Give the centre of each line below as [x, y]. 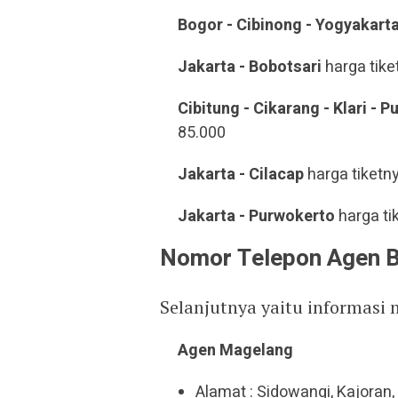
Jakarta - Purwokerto [256, 216]
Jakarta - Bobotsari [250, 67]
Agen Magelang [235, 350]
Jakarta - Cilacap [241, 175]
